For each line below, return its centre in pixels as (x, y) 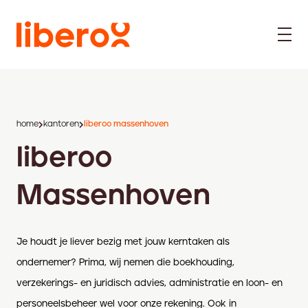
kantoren (61, 124)
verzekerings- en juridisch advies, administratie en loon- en (150, 283)
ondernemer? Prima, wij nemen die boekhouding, (125, 263)
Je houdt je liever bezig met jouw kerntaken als (123, 242)
